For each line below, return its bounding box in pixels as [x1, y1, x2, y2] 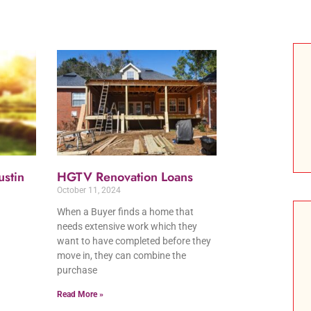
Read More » [57, 289, 104, 299]
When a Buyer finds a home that [57, 205, 194, 217]
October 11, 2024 [57, 185, 121, 195]
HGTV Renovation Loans [57, 167, 194, 186]
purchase [57, 264, 98, 276]
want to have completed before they [57, 235, 212, 246]
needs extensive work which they [57, 220, 198, 232]
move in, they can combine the [57, 249, 187, 261]
